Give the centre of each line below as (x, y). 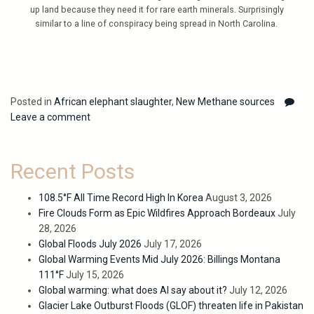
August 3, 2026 (239, 198)
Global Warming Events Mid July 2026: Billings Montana (159, 260)
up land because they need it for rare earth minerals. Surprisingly (157, 10)
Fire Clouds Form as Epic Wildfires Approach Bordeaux (157, 213)
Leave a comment (50, 117)
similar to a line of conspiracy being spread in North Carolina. (157, 24)
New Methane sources (225, 102)
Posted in (32, 102)
